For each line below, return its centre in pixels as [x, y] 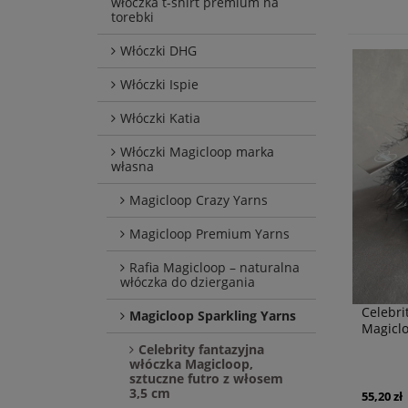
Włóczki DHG [158, 51]
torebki [133, 17]
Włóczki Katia [160, 118]
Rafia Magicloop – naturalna [214, 268]
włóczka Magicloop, [191, 364]
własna [133, 167]
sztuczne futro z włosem [206, 379]
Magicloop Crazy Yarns [199, 200]
